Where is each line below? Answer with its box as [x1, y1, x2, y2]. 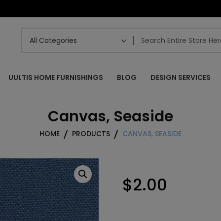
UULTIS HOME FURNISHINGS [8, 73, 103, 82]
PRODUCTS [72, 129, 110, 139]
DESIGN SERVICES [150, 73, 211, 82]
